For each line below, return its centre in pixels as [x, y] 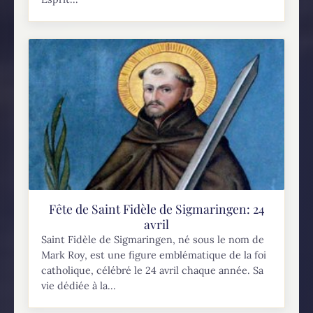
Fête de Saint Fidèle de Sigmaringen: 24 [156, 208]
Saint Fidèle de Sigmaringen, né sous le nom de [153, 239]
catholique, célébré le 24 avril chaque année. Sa [153, 270]
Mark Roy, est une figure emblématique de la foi [154, 255]
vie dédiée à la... [79, 285]
